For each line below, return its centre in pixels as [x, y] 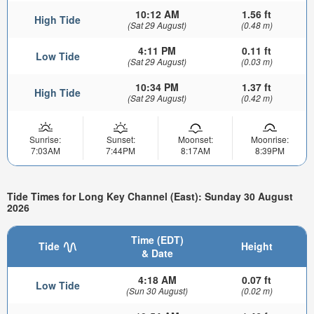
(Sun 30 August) [157, 291]
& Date [157, 253]
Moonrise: [269, 139]
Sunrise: [45, 139]
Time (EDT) [157, 240]
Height [257, 246]
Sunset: [121, 139]
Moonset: [195, 139]
